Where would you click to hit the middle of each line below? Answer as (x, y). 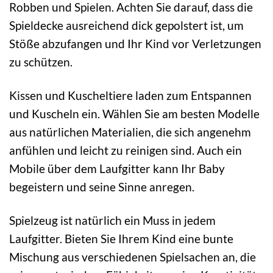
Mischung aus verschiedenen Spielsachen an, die (133, 257)
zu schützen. (41, 62)
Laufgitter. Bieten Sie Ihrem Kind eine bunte (121, 238)
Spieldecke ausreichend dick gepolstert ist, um (126, 25)
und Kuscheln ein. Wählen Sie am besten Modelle (134, 113)
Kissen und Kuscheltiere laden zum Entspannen (130, 95)
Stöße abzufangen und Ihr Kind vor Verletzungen (135, 43)
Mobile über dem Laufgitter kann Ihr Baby (117, 168)
